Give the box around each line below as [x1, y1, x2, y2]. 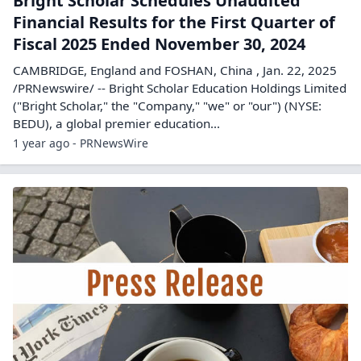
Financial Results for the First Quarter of [13, 10, 335, 33]
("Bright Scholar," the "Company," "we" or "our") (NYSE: [13, 97, 322, 114]
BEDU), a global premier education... [13, 114, 220, 131]
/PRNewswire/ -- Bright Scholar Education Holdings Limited [13, 79, 346, 96]
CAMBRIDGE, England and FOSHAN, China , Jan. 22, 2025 [13, 61, 337, 78]
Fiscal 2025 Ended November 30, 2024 [13, 32, 305, 55]
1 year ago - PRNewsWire [13, 135, 148, 151]
